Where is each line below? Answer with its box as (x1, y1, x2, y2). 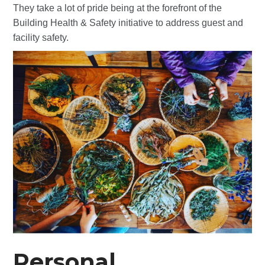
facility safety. (13, 32, 69, 43)
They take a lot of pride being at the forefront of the (13, 2, 222, 13)
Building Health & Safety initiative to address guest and (13, 17, 244, 28)
